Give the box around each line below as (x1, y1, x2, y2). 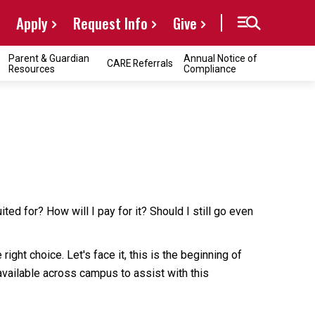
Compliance (184, 63, 236, 75)
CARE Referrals (107, 58, 173, 69)
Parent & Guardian (8, 52, 89, 64)
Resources (8, 63, 55, 75)
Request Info (73, 12, 148, 34)
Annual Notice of (184, 52, 257, 64)
